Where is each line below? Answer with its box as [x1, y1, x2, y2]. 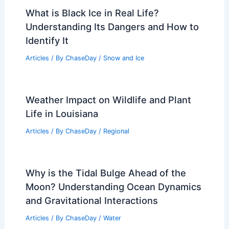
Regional [103, 127, 129, 135]
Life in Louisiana [25, 107, 98, 119]
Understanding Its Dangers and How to [25, 21, 199, 33]
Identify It [25, 35, 68, 47]
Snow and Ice [103, 54, 144, 62]
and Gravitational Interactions [25, 194, 158, 206]
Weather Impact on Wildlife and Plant [25, 94, 191, 105]
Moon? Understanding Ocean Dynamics [25, 180, 201, 192]
